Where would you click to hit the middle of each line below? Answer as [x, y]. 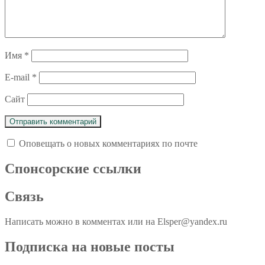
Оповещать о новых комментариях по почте [108, 143]
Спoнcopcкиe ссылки [73, 168]
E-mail [18, 77]
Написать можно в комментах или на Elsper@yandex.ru [116, 221]
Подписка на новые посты [90, 246]
